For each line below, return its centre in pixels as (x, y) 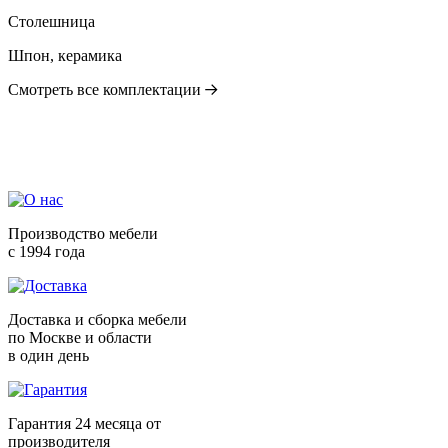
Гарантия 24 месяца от (84, 424)
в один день (48, 356)
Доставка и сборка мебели (97, 320)
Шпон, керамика (65, 56)
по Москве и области (80, 338)
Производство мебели (83, 234)
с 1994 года (46, 252)
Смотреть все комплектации (106, 90)
